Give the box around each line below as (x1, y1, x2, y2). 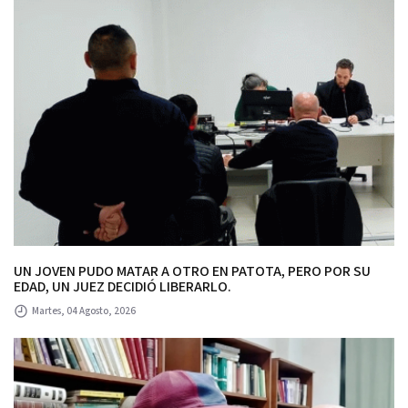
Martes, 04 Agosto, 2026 (30, 304, 136, 318)
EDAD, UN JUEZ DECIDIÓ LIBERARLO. (52, 278, 231, 298)
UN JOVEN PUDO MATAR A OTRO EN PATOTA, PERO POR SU (14, 262, 212, 282)
